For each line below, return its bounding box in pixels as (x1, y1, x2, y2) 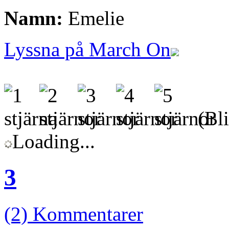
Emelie (63, 7, 124, 29)
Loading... (12, 130, 95, 152)
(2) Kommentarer (4, 202, 143, 225)
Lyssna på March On (4, 38, 171, 60)
